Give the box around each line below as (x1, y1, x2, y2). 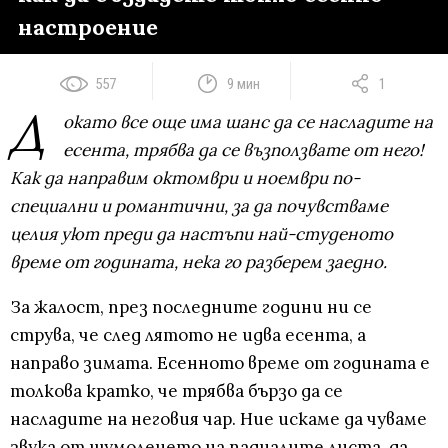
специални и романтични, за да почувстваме (10, 195, 388, 218)
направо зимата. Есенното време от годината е (10, 352, 430, 375)
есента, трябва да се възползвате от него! (63, 139, 424, 162)
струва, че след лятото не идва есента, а (10, 324, 366, 347)
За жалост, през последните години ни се (10, 296, 372, 319)
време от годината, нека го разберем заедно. (10, 251, 387, 274)
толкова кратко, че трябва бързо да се (10, 380, 343, 403)
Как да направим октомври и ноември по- (10, 167, 360, 190)
